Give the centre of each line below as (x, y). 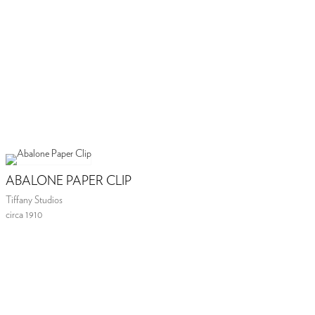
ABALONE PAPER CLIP (69, 181)
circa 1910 (24, 215)
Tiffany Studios (34, 200)
